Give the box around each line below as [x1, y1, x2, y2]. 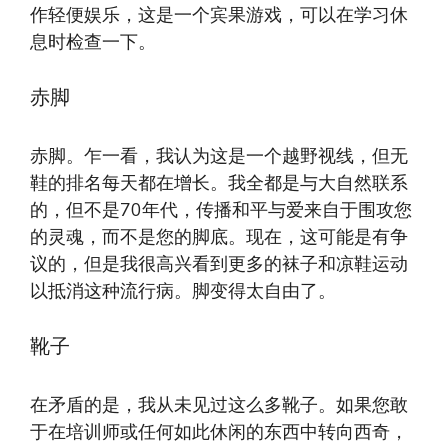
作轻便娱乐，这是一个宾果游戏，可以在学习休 [30, 3, 408, 28]
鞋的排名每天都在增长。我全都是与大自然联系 [30, 171, 408, 196]
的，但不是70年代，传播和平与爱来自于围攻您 [30, 198, 412, 223]
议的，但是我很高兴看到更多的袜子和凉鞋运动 [30, 252, 408, 277]
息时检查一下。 [30, 30, 156, 55]
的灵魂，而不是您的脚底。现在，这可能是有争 [30, 225, 408, 250]
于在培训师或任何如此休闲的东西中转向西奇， [30, 420, 408, 445]
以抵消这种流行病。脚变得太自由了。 [30, 279, 336, 304]
